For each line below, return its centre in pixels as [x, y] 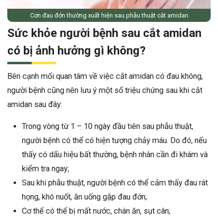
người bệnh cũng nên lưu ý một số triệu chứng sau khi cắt [105, 90]
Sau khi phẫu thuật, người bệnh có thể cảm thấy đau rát [115, 182]
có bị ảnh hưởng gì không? [76, 50]
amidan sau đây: [35, 104]
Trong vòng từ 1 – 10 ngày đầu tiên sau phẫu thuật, [108, 126]
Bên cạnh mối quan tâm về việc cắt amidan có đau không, [105, 76]
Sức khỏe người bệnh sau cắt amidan [104, 33]
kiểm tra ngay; [45, 168]
